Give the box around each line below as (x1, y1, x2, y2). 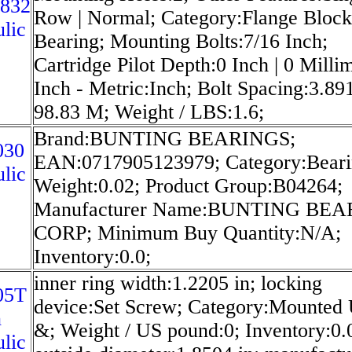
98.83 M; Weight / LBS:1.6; (34, 100, 264, 123)
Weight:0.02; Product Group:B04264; (34, 174, 343, 197)
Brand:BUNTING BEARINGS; (34, 126, 295, 150)
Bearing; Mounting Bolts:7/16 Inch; (34, 29, 328, 53)
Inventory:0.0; (34, 244, 151, 268)
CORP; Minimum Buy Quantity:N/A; (34, 221, 341, 244)
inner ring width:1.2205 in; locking (34, 271, 322, 295)
